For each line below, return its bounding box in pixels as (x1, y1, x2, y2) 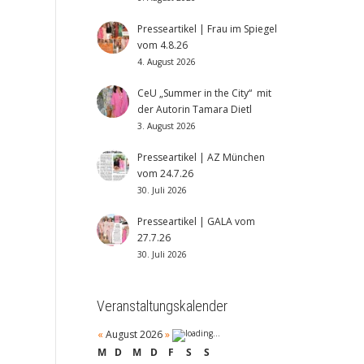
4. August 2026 (136, 56, 196, 67)
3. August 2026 (136, 120, 196, 132)
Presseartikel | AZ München (136, 150, 265, 164)
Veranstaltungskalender (96, 297, 227, 314)
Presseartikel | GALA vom (136, 214, 255, 228)
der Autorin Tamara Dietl (136, 102, 252, 116)
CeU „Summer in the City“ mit (136, 86, 271, 100)
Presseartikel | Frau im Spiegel (136, 22, 277, 36)
